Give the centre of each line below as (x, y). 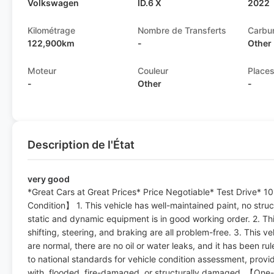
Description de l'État (81, 145)
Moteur (42, 71)
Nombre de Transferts (182, 30)
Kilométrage (51, 30)
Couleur (153, 71)
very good (49, 179)
